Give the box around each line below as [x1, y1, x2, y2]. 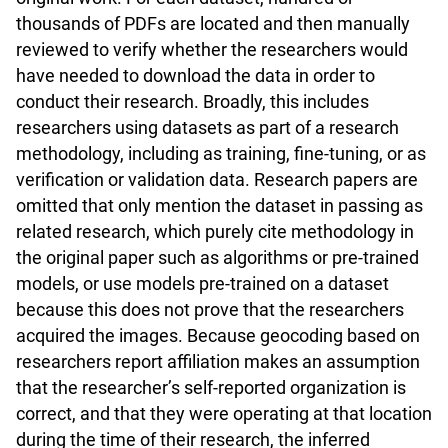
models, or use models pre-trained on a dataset [16, 273, 389, 295]
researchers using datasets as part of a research [16, 117, 399, 139]
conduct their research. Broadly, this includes [16, 91, 369, 113]
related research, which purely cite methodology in [16, 221, 414, 243]
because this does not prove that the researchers [16, 299, 404, 321]
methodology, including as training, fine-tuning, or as [16, 143, 426, 165]
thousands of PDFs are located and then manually [16, 13, 410, 35]
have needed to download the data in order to [16, 65, 375, 87]
